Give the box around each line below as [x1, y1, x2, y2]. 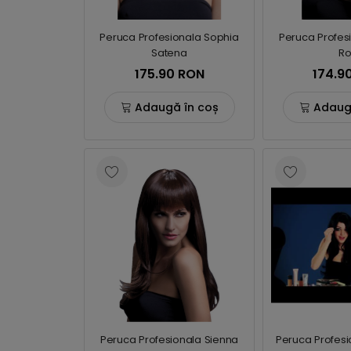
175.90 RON [134, 65, 204, 83]
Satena [151, 45, 187, 60]
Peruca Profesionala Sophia [100, 30, 239, 45]
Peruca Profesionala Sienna [100, 332, 239, 347]
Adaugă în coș [134, 99, 219, 115]
